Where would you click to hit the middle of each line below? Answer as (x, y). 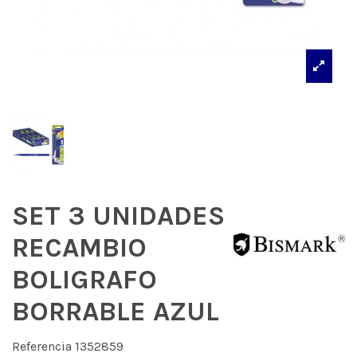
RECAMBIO (79, 248)
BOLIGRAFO (84, 280)
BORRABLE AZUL (116, 312)
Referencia (42, 346)
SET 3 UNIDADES (118, 216)
